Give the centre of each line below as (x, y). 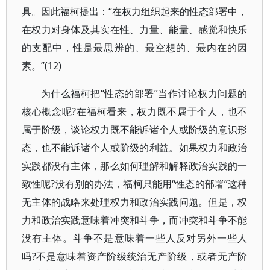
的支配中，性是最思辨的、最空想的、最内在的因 (135, 48)
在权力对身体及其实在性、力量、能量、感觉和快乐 (135, 30)
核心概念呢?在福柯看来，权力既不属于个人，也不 (135, 111)
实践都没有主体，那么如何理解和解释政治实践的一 (135, 166)
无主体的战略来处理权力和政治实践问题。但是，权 (135, 202)
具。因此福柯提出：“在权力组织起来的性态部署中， (135, 11)
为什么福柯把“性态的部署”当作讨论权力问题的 (144, 93)
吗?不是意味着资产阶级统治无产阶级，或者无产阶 (135, 256)
